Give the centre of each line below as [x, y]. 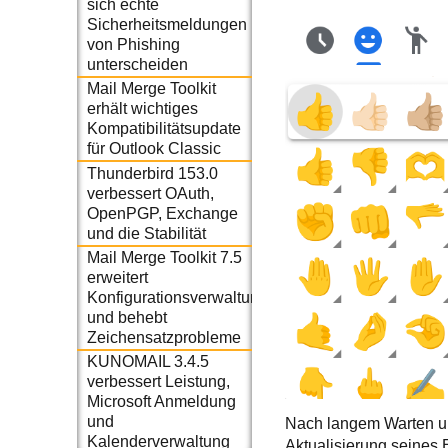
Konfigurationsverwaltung [177, 297]
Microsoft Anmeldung [161, 402]
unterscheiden [137, 64]
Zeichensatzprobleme [163, 337]
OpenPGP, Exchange [162, 213]
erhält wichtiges [142, 109]
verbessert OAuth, [150, 193]
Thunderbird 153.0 [152, 173]
